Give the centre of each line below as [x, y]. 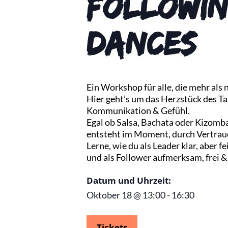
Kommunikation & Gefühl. [138, 110]
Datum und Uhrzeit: [129, 180]
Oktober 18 [109, 195]
